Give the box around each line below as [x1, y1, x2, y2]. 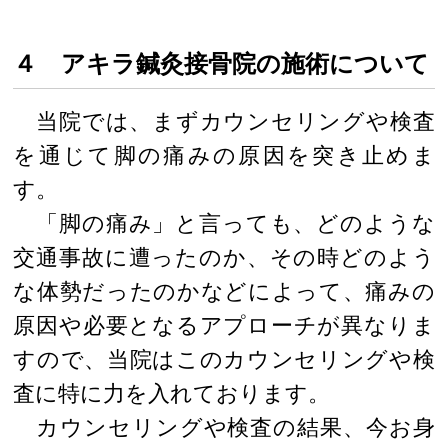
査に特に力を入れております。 [13, 380, 331, 406]
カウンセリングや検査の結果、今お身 [13, 414, 435, 440]
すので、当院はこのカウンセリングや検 [13, 346, 435, 372]
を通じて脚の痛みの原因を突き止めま [13, 142, 435, 168]
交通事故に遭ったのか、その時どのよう [13, 244, 435, 270]
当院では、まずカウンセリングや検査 [13, 108, 435, 134]
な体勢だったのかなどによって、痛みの [13, 278, 435, 304]
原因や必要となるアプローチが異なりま [13, 312, 435, 338]
